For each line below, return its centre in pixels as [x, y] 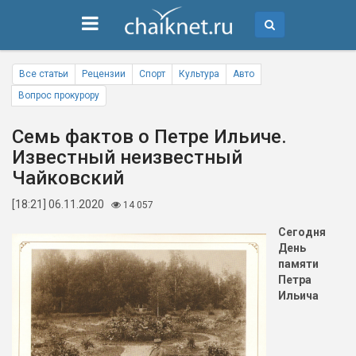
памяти [298, 264]
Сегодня [302, 232]
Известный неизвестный [127, 157]
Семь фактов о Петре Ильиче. [149, 137]
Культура [199, 74]
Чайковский [68, 178]
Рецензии [104, 74]
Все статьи [44, 74]
